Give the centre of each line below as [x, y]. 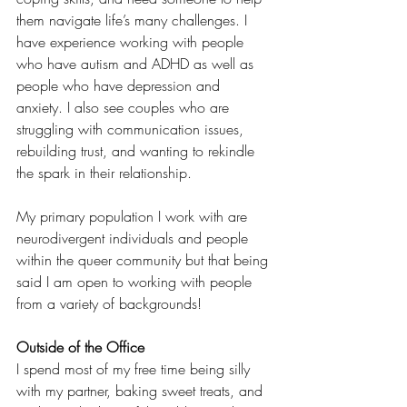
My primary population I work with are [134, 216]
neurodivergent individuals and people [134, 238]
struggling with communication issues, [132, 129]
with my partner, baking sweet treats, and [142, 390]
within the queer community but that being [144, 259]
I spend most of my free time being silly [135, 368]
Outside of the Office [80, 347]
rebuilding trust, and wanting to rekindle [138, 150]
